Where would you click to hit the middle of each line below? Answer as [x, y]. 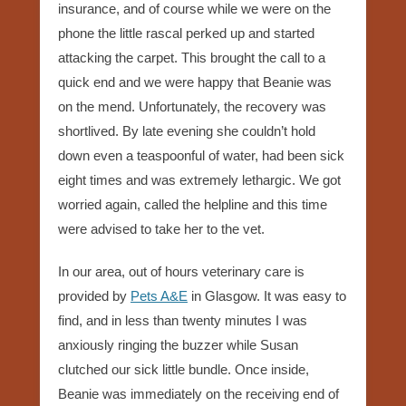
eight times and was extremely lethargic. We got [199, 179]
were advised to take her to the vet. [161, 228]
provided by [94, 295]
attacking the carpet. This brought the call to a [192, 57]
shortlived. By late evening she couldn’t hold [187, 130]
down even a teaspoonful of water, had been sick [201, 155]
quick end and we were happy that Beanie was [195, 82]
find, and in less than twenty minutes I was [183, 320]
